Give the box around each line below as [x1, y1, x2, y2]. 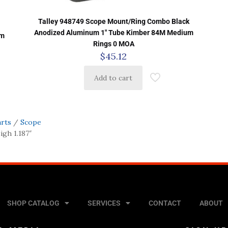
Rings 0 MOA [93, 39, 134, 48]
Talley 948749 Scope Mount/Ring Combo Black [38, 17, 189, 25]
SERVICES [87, 198, 121, 207]
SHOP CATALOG [7, 198, 60, 207]
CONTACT [148, 198, 181, 207]
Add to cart [94, 73, 132, 82]
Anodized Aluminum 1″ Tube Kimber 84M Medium [34, 28, 193, 37]
